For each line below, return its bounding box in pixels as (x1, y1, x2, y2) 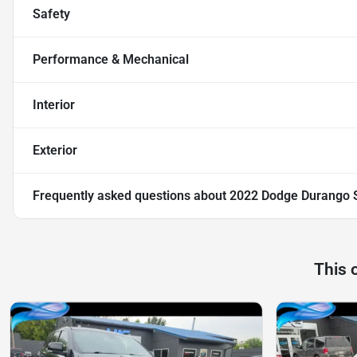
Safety (33, 6, 70, 22)
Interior (33, 97, 75, 113)
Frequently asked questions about (33, 188, 229, 204)
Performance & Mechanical (33, 52, 189, 68)
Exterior (33, 143, 77, 159)
